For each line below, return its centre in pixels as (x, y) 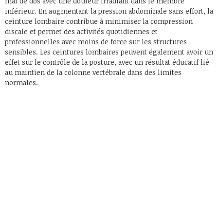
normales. (21, 82)
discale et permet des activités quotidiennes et (81, 31)
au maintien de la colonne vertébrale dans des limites (93, 72)
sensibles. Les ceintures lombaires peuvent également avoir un (109, 52)
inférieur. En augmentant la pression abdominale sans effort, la (109, 11)
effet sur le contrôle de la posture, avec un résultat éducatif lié (107, 62)
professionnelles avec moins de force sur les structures (96, 41)
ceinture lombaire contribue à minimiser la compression (99, 21)
